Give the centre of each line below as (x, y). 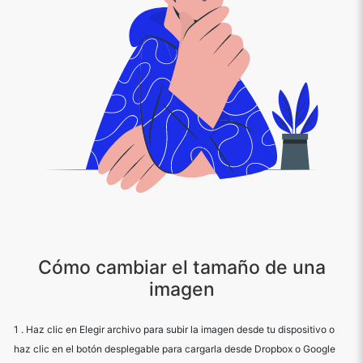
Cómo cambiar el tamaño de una (181, 267)
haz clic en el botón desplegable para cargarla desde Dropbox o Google (175, 349)
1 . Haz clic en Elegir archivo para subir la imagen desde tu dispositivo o (174, 329)
